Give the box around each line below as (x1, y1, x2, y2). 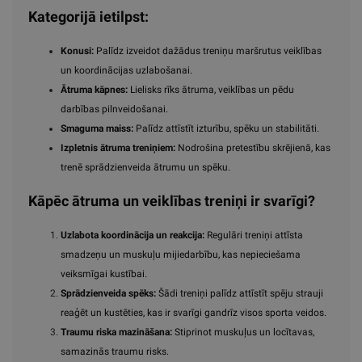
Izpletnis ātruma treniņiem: (61, 142, 175, 154)
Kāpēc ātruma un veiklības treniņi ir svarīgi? (28, 192, 315, 210)
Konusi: (61, 45, 94, 57)
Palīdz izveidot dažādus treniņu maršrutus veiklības (94, 45, 322, 57)
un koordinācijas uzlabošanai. (61, 65, 192, 77)
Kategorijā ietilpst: (28, 8, 149, 26)
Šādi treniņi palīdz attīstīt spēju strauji (156, 288, 323, 300)
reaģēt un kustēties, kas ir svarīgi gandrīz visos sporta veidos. (61, 307, 326, 319)
